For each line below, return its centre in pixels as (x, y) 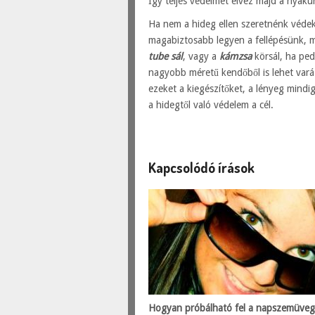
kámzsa (236, 56)
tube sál (166, 56)
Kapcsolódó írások (202, 167)
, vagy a (201, 56)
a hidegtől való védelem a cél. (211, 105)
